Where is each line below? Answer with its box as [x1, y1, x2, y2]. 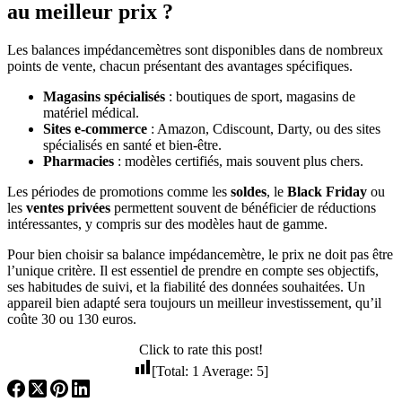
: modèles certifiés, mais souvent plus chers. [114, 153, 363, 169]
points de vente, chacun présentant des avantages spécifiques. [7, 57, 353, 74]
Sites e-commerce [43, 120, 147, 136]
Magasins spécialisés [43, 88, 165, 104]
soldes [231, 183, 267, 199]
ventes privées [26, 199, 110, 215]
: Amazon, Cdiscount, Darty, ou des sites [147, 120, 380, 136]
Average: [199, 363, 257, 379]
